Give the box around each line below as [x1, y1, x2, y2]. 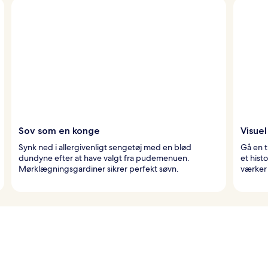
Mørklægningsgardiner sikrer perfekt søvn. [19, 163, 179, 174]
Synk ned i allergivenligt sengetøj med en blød [19, 141, 191, 153]
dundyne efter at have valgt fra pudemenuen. [19, 152, 190, 163]
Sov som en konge [19, 124, 100, 136]
